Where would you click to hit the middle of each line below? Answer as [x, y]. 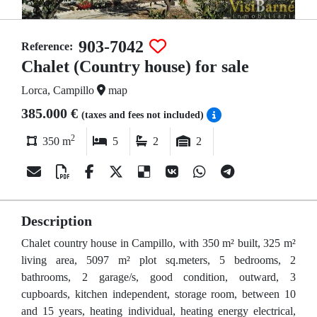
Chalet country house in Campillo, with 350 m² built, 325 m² [158, 243]
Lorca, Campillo [59, 90]
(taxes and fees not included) [144, 115]
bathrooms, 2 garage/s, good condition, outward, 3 [158, 277]
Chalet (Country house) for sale [135, 67]
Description [57, 221]
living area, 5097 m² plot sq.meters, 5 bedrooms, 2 [158, 260]
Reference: [47, 46]
